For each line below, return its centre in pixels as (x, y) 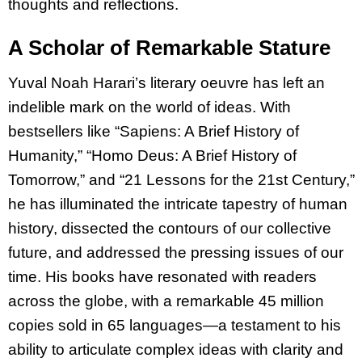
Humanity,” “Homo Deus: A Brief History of (152, 155)
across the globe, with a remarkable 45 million (166, 301)
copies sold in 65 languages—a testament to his (175, 325)
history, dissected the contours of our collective (170, 228)
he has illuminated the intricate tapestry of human (178, 204)
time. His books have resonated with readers (162, 276)
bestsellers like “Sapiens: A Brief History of (154, 131)
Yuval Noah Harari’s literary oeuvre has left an (166, 82)
